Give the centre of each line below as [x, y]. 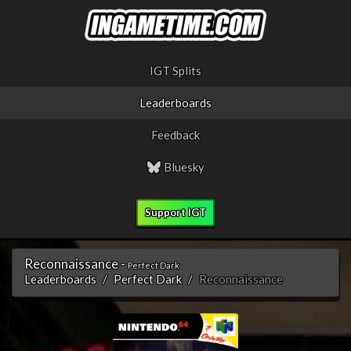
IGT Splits [175, 70]
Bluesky [183, 166]
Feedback [175, 134]
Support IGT [175, 212]
